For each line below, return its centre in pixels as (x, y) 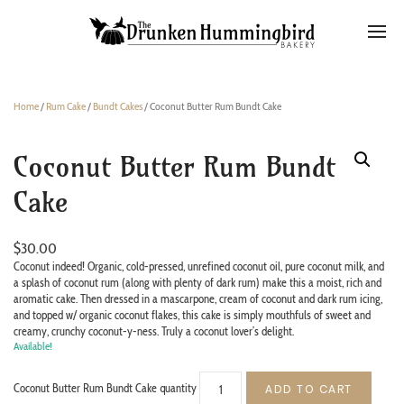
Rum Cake (66, 106)
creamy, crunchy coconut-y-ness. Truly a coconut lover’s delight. (154, 331)
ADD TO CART (309, 389)
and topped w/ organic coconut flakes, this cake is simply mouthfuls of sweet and (192, 315)
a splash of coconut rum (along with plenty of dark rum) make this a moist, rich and (197, 282)
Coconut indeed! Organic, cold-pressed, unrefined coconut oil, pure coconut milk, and (199, 266)
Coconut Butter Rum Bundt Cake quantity (105, 388)
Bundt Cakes (118, 106)
